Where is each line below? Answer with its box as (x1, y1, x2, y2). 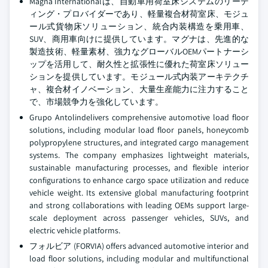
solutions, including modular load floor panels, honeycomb (29, 124, 249, 136)
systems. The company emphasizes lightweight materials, (29, 150, 249, 161)
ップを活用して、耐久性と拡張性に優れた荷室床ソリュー (29, 59, 249, 70)
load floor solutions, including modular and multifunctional (29, 253, 249, 264)
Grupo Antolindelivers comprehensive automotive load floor (29, 112, 249, 123)
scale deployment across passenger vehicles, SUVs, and (29, 212, 249, 224)
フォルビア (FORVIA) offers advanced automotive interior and (29, 240, 249, 252)
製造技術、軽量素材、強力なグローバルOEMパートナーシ (29, 46, 249, 57)
